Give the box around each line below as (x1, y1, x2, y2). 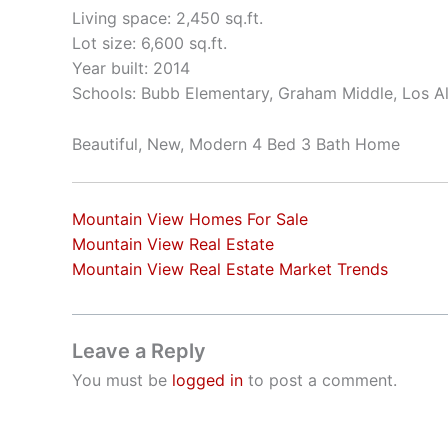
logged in (172, 370, 243, 391)
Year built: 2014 (72, 57, 190, 78)
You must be (72, 370, 172, 391)
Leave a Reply (72, 339, 206, 364)
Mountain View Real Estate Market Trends (72, 259, 388, 280)
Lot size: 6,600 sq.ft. (72, 32, 227, 53)
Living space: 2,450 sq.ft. (72, 7, 263, 28)
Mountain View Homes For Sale (72, 209, 308, 230)
